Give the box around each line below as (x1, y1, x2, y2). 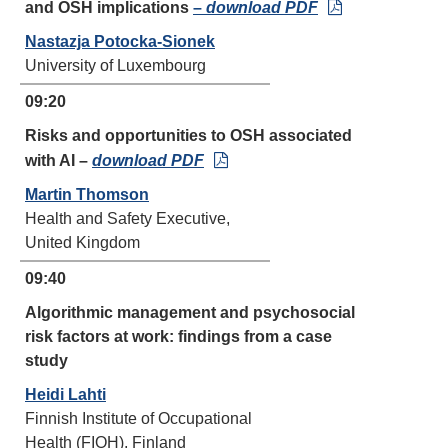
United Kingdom (25, 234, 140, 251)
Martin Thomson (25, 186, 149, 203)
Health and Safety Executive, (25, 210, 230, 227)
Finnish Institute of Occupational (25, 410, 252, 427)
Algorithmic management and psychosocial (25, 304, 355, 321)
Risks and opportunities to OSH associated (25, 127, 352, 144)
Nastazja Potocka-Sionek (25, 33, 215, 50)
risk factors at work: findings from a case (25, 328, 332, 345)
